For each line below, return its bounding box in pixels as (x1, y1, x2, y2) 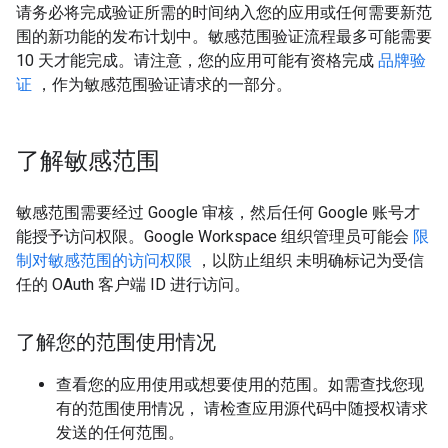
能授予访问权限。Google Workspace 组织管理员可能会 (16, 227, 413, 246)
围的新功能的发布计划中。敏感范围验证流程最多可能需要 (16, 27, 432, 46)
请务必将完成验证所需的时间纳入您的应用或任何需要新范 (16, 3, 432, 22)
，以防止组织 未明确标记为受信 (192, 251, 424, 270)
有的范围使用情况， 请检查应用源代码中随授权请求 (56, 399, 428, 418)
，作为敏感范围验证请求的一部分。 (32, 75, 292, 94)
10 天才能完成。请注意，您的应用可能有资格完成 (16, 51, 378, 70)
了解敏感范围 (16, 146, 160, 176)
